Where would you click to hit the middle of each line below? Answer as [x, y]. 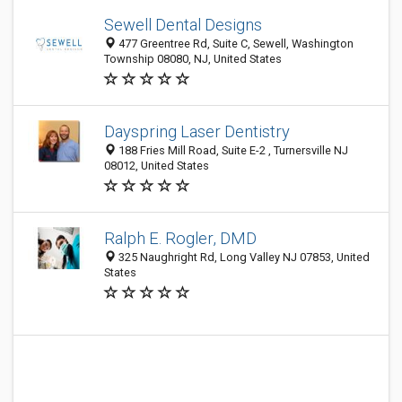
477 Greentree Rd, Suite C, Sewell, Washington [235, 44]
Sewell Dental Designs [183, 25]
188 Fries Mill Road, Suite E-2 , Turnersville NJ [232, 150]
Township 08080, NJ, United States [193, 59]
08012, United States [157, 166]
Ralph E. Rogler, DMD [180, 238]
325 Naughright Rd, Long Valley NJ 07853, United [243, 257]
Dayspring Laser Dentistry [197, 131]
